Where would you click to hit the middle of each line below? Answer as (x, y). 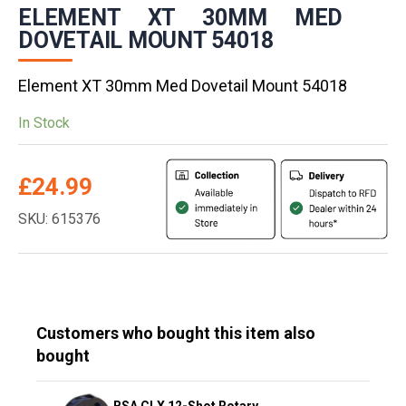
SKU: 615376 (59, 219)
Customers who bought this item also (176, 333)
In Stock (44, 123)
